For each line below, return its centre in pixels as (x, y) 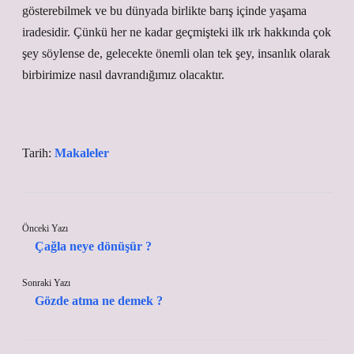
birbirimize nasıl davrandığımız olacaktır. (123, 75)
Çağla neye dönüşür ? (93, 246)
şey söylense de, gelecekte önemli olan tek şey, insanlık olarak (176, 53)
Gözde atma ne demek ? (99, 301)
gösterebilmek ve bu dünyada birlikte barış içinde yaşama (164, 11)
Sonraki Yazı (46, 283)
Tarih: (38, 153)
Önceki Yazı (45, 228)
